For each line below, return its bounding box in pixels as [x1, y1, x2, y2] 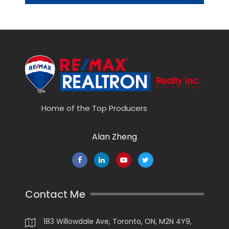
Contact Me [25, 187, 85, 201]
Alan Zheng [92, 130, 137, 143]
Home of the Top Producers [41, 102, 147, 113]
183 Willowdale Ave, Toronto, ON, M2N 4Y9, [43, 216, 192, 226]
